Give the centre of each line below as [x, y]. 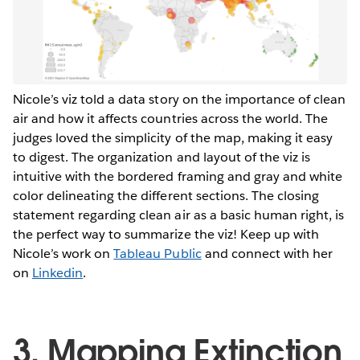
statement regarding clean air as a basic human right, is [179, 215]
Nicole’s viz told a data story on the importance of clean [180, 99]
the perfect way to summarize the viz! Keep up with [166, 234]
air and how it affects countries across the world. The [171, 118]
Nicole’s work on [63, 253]
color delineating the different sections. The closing [166, 195]
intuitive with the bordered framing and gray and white [178, 176]
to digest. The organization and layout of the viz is [162, 157]
